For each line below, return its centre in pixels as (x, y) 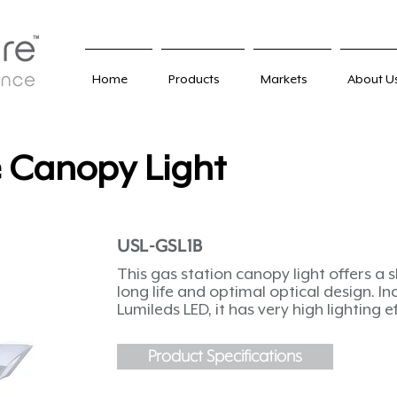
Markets (284, 79)
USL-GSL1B (160, 247)
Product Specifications (225, 357)
